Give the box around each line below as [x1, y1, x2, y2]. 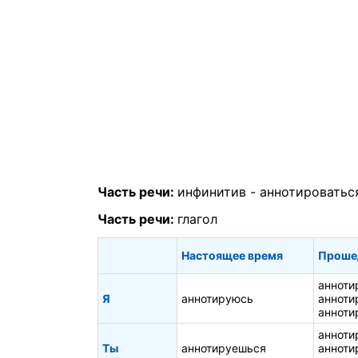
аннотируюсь [181, 291, 253, 305]
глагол [177, 210, 217, 227]
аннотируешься [181, 340, 266, 355]
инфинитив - [177, 184, 260, 201]
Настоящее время [181, 248, 283, 262]
